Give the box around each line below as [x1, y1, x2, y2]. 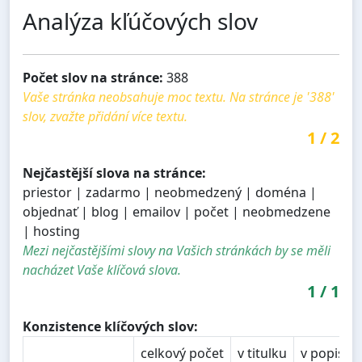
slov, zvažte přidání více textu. [23, 107, 187, 126]
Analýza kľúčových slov [23, 6, 258, 37]
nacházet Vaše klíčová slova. [23, 261, 181, 280]
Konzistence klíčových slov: [23, 318, 198, 336]
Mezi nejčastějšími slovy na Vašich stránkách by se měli [23, 242, 330, 260]
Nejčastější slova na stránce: [23, 164, 206, 183]
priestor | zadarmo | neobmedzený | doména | [23, 183, 317, 202]
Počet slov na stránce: [23, 69, 163, 87]
